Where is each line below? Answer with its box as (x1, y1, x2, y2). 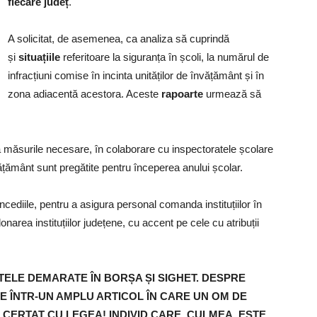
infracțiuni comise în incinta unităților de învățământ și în (8, 69, 264, 81)
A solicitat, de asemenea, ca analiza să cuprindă (8, 33, 229, 45)
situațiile (18, 51, 60, 63)
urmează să (203, 88, 261, 100)
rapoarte (161, 88, 203, 100)
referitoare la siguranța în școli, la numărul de (60, 51, 269, 63)
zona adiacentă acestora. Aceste (8, 88, 161, 100)
